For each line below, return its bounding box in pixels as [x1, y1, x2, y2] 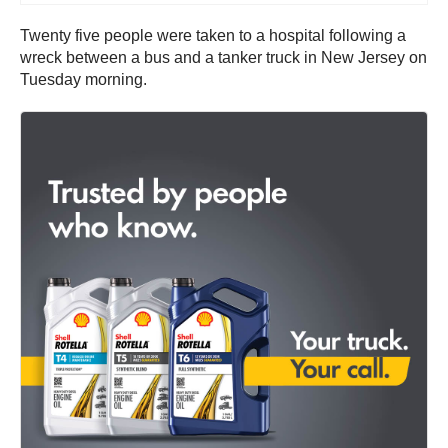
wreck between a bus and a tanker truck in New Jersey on [20, 48, 427, 66]
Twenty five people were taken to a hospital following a [20, 26, 406, 44]
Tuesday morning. [20, 70, 151, 88]
